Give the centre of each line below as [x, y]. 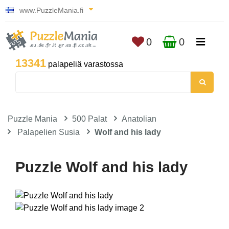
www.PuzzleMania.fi [51, 10]
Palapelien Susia [49, 132]
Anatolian [139, 119]
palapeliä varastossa [85, 64]
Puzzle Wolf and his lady [101, 167]
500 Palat [89, 119]
